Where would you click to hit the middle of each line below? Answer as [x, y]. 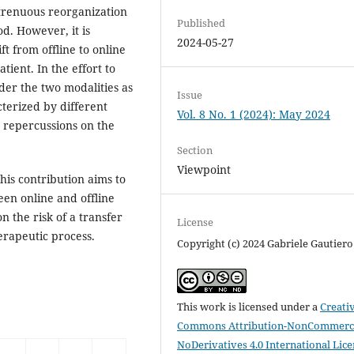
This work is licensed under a [249, 307]
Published [201, 23]
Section [195, 150]
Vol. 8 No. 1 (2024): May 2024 [254, 114]
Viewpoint [204, 169]
